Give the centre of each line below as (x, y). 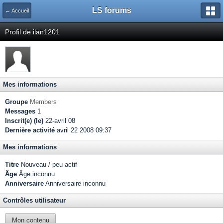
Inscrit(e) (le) (24, 121)
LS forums (111, 10)
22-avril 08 (59, 121)
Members (43, 102)
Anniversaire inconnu (75, 183)
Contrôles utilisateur (34, 200)
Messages (20, 111)
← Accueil (17, 10)
